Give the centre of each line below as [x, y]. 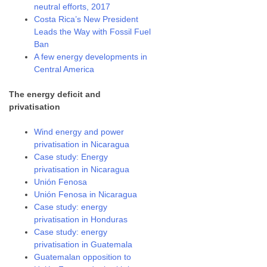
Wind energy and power [79, 132]
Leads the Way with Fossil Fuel [93, 32]
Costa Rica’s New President [86, 19]
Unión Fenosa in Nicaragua [86, 194]
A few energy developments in [91, 57]
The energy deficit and [55, 94]
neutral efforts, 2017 [72, 7]
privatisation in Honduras [81, 219]
